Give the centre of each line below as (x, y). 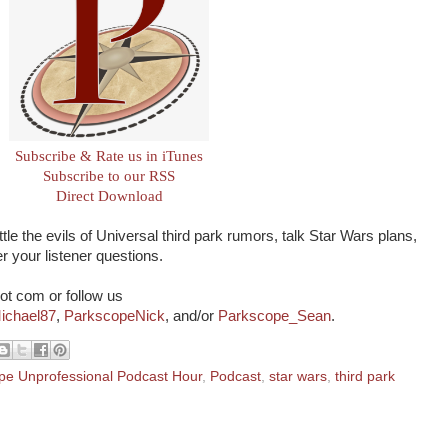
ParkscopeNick (114, 316)
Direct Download (109, 196)
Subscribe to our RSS (109, 176)
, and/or (191, 316)
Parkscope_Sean (274, 316)
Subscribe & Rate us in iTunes (109, 156)
